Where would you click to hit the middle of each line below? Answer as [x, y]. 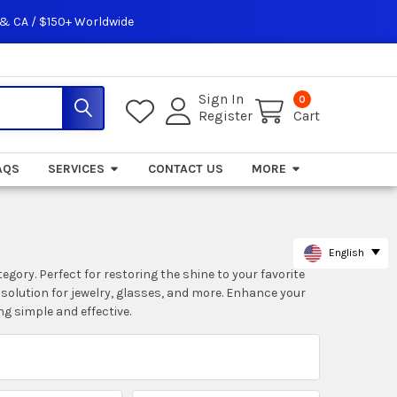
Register [226, 117]
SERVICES [77, 168]
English [346, 253]
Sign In [222, 100]
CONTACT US [186, 168]
